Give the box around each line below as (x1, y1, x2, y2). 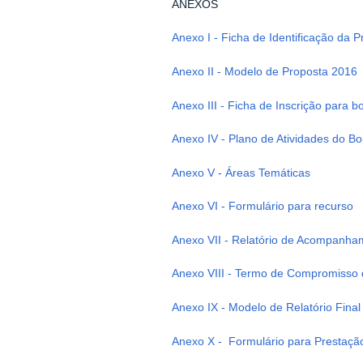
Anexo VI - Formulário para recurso (171, 200, 353, 213)
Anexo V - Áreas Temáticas (171, 166, 310, 179)
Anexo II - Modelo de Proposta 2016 (171, 65, 357, 78)
